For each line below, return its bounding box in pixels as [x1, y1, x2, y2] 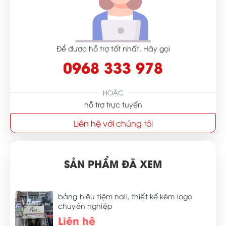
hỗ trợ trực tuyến [84, 99, 142, 109]
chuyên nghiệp [58, 201, 112, 210]
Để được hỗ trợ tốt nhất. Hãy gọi [56, 43, 170, 53]
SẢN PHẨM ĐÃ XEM [64, 156, 162, 171]
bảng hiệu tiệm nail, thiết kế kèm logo [58, 191, 193, 201]
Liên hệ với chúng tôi [73, 118, 153, 129]
